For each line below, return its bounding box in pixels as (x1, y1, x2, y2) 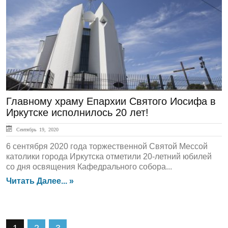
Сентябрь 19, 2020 (14, 127, 59, 132)
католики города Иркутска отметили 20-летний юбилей (6, 152, 212, 161)
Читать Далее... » (6, 177, 74, 185)
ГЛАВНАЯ (12, 10, 58, 21)
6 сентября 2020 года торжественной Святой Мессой (6, 142, 208, 151)
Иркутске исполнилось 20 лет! (6, 107, 149, 118)
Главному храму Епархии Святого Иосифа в (6, 96, 216, 107)
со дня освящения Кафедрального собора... (6, 162, 172, 171)
